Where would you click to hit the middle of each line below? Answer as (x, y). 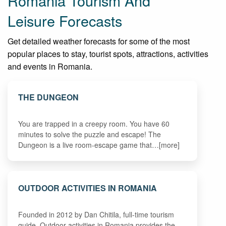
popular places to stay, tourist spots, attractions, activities (108, 53)
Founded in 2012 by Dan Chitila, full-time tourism (96, 214)
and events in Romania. (50, 66)
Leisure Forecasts (65, 20)
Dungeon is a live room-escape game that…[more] (99, 145)
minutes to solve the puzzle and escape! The (90, 134)
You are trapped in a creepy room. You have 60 (94, 123)
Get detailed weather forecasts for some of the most (99, 41)
